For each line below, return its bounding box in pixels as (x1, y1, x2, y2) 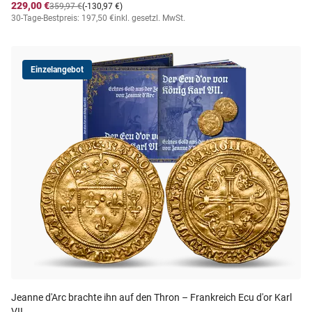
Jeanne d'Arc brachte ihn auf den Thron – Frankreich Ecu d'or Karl (11, 292, 292, 303)
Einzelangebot (31, 65, 84, 75)
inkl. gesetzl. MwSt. (114, 13, 185, 23)
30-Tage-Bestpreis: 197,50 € (11, 13, 114, 23)
